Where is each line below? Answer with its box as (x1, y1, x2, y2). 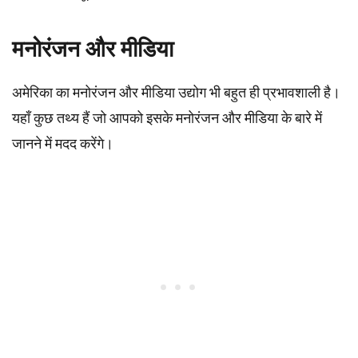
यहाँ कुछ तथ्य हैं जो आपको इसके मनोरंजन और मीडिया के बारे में (12, 109, 322, 126)
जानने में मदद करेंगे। (12, 135, 113, 152)
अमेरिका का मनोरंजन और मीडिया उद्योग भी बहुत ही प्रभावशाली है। (12, 84, 340, 101)
